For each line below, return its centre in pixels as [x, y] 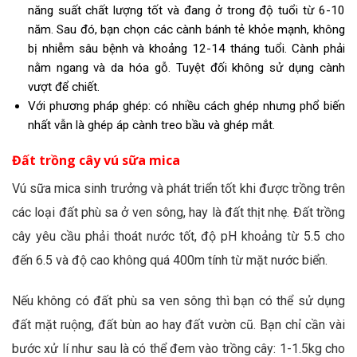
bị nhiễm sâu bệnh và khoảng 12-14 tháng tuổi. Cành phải [186, 48]
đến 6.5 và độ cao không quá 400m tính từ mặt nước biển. [170, 261]
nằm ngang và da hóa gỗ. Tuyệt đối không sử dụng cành [186, 67]
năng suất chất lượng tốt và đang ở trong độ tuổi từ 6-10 [186, 10]
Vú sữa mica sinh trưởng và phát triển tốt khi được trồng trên [178, 189]
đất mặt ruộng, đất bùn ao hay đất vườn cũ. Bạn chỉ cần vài [178, 325]
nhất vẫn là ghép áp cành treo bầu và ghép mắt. [153, 125]
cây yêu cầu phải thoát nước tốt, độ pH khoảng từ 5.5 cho [178, 237]
